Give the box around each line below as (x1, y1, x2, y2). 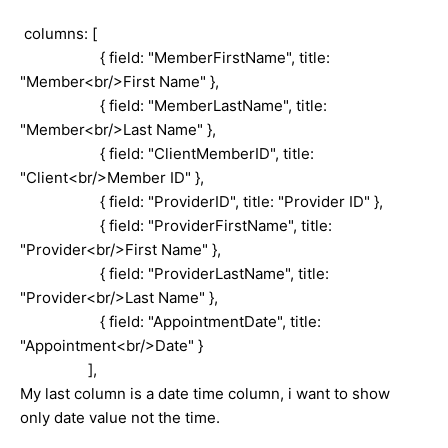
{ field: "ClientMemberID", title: (20, 143, 314, 163)
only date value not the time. (20, 407, 224, 427)
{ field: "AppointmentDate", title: (20, 311, 321, 331)
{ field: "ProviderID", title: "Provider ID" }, (20, 191, 383, 211)
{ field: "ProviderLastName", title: (20, 263, 329, 283)
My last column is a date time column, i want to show (20, 383, 390, 403)
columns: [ (20, 23, 97, 43)
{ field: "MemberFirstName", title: (20, 47, 330, 67)
